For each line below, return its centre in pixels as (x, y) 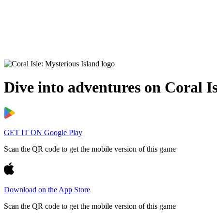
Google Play (62, 132)
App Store (74, 189)
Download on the (31, 189)
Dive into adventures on (84, 87)
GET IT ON (23, 132)
